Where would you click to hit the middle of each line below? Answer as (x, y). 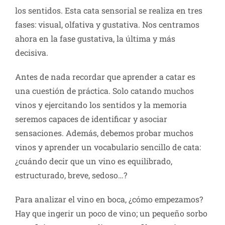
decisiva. (32, 52)
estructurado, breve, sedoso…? (71, 175)
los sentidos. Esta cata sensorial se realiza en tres (109, 10)
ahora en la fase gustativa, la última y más (95, 38)
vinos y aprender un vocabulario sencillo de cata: (108, 147)
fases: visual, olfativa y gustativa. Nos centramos (107, 24)
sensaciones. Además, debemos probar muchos (104, 133)
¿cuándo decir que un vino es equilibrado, (94, 161)
